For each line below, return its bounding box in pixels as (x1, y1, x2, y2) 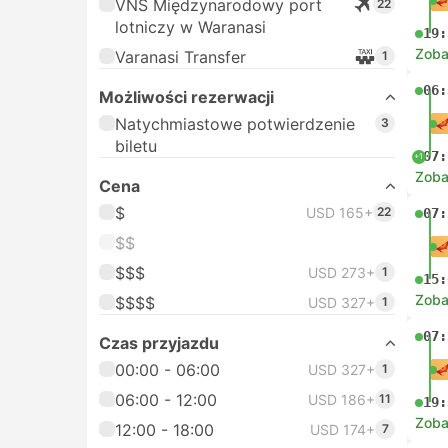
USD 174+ (310, 421, 375, 438)
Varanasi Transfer (115, 47, 246, 67)
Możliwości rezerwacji (99, 87, 274, 107)
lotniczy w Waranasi (115, 17, 266, 37)
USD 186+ (308, 391, 375, 408)
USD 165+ (306, 204, 373, 221)
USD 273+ (308, 264, 375, 281)
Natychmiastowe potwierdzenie (115, 114, 355, 134)
